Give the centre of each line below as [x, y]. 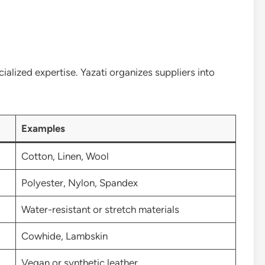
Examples [43, 128]
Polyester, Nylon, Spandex [79, 182]
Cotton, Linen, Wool [65, 156]
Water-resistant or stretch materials [100, 209]
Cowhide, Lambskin [64, 236]
